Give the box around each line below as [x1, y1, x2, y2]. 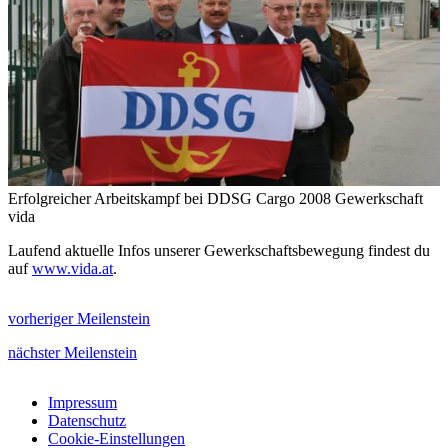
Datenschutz [48, 411, 126, 429]
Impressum [48, 393, 117, 411]
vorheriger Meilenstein [8, 309, 150, 327]
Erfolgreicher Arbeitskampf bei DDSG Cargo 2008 [8, 189, 331, 207]
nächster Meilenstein [8, 343, 137, 361]
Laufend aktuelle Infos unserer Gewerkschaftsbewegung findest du [8, 241, 430, 259]
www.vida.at [32, 259, 113, 277]
